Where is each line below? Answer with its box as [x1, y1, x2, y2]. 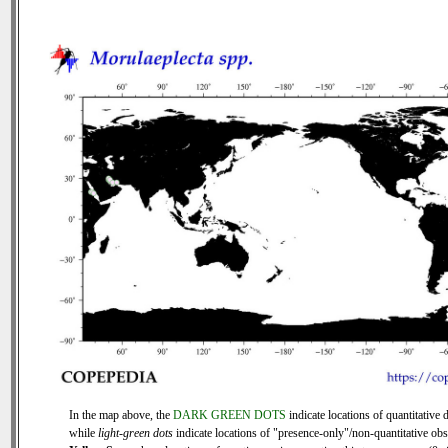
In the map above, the [69, 408, 173, 422]
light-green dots [98, 426, 173, 440]
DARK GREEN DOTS [173, 408, 286, 422]
